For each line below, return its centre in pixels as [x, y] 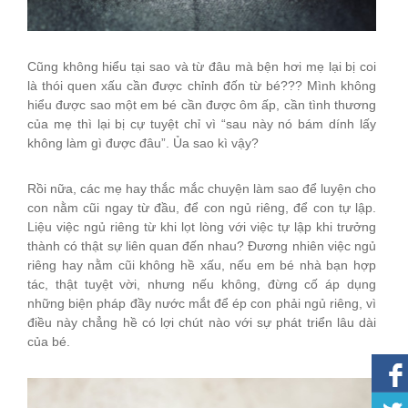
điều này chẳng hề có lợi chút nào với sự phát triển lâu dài [202, 323]
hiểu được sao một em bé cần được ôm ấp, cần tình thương [202, 105]
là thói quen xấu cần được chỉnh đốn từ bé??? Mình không [202, 86]
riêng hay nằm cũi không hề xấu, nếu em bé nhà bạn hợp [202, 265]
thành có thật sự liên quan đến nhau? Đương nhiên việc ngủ [202, 246]
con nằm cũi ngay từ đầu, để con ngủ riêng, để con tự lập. [202, 208]
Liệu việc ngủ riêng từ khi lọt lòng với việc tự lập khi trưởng [202, 227]
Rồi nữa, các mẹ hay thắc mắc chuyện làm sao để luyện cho [202, 189]
